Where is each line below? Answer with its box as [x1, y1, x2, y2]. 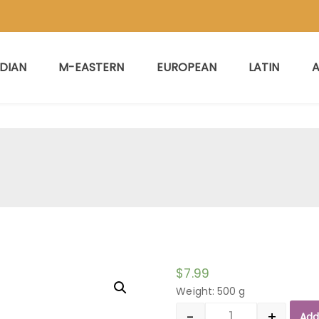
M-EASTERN [58, 59, 124, 75]
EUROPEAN [156, 59, 216, 75]
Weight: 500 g [176, 284, 246, 298]
